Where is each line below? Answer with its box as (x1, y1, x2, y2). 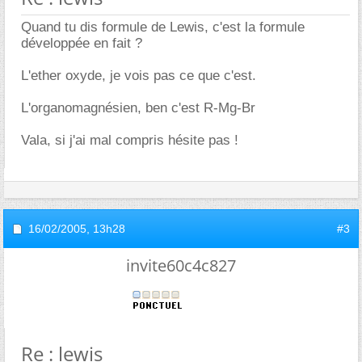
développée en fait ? (21, 36, 142, 51)
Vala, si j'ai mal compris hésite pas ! (21, 133, 238, 148)
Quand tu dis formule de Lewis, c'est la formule (21, 19, 305, 35)
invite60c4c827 (126, 255, 236, 276)
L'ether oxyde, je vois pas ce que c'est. (21, 68, 256, 83)
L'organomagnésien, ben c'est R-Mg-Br (21, 100, 255, 116)
